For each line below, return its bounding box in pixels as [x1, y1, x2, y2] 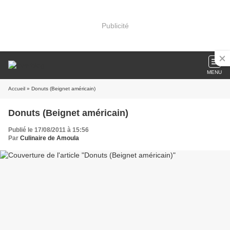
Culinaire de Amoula [20, 135, 79, 142]
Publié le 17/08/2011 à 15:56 [8, 126, 89, 133]
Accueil [8, 86, 25, 91]
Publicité [101, 21, 129, 30]
